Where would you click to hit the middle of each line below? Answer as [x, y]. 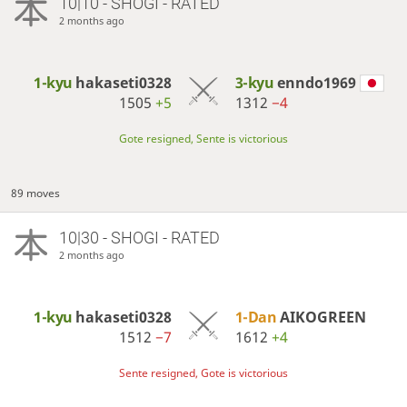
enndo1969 [316, 82]
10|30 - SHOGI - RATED [139, 237]
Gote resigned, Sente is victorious [203, 138]
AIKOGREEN [323, 317]
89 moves [36, 193]
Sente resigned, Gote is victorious [203, 373]
